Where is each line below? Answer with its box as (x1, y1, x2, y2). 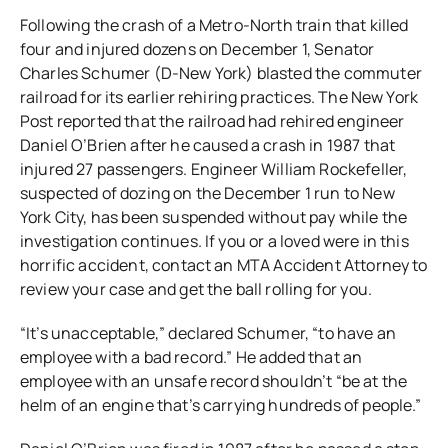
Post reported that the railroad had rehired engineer (20, 110, 405, 133)
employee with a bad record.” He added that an (20, 346, 363, 369)
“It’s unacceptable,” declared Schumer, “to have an (20, 322, 397, 345)
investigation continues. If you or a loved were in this (20, 230, 409, 253)
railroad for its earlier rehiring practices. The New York (20, 86, 419, 109)
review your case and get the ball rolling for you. (20, 278, 373, 301)
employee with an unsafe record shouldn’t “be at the (20, 370, 408, 393)
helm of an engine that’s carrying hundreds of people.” (20, 394, 422, 417)
